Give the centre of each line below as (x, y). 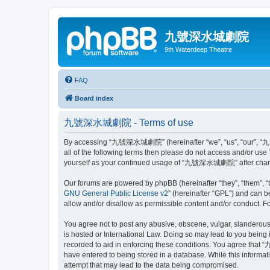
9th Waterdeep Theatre (198, 49)
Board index (94, 98)
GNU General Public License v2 (116, 193)
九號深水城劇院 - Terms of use (129, 122)
